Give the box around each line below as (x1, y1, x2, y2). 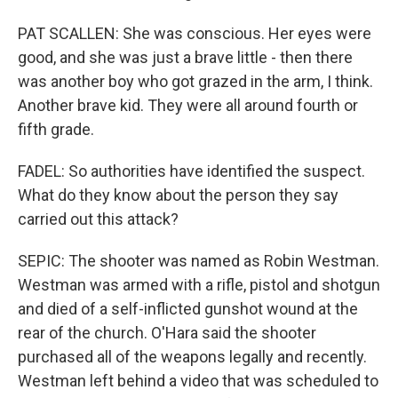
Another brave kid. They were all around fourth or (18, 96, 358, 115)
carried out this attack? (18, 210, 179, 228)
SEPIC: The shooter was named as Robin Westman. (18, 251, 379, 270)
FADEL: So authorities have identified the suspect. (18, 162, 365, 180)
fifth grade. (18, 120, 94, 139)
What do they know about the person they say (18, 186, 338, 204)
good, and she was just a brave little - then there (18, 48, 353, 67)
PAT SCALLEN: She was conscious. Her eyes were (18, 24, 371, 43)
